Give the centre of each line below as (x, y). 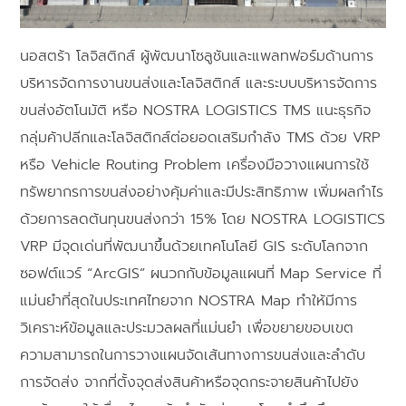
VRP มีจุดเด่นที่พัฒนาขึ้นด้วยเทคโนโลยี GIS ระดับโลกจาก (194, 247)
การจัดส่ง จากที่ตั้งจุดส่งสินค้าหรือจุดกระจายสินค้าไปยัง (190, 383)
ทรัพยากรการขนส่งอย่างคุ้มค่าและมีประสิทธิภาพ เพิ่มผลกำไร (202, 193)
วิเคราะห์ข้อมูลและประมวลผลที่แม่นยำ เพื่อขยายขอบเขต (187, 329)
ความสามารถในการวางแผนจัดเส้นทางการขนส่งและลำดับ (193, 356)
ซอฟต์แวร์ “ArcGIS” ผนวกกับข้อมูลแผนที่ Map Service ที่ (201, 274)
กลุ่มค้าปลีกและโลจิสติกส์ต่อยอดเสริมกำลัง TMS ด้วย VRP (200, 138)
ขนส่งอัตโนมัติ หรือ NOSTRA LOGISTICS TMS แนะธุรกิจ (196, 111)
